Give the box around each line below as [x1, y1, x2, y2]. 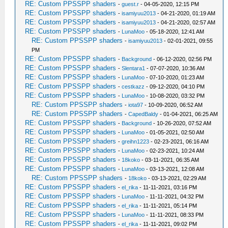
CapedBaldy [128, 110, 159, 117]
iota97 [128, 101, 144, 108]
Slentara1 [122, 65, 146, 71]
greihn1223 [122, 138, 150, 145]
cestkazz [122, 83, 145, 90]
